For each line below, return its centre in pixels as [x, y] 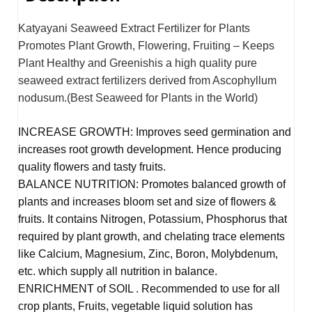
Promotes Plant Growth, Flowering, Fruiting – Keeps [146, 45]
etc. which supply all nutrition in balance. [118, 271]
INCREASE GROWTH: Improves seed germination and [155, 132]
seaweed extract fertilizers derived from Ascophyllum [147, 80]
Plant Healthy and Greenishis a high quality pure [138, 63]
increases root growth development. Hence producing [150, 149]
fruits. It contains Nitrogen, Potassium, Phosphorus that [153, 219]
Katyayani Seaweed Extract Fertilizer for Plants [134, 28]
